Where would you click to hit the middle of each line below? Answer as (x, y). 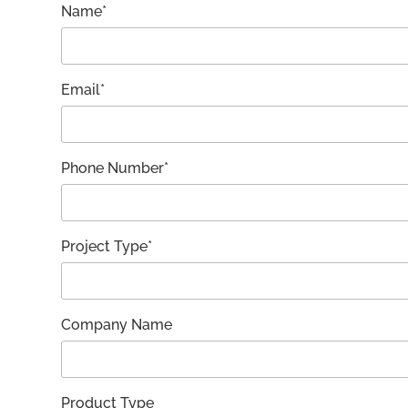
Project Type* (107, 246)
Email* (83, 90)
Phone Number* (115, 168)
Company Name (117, 325)
